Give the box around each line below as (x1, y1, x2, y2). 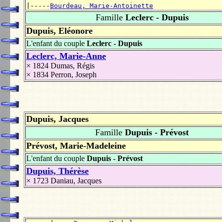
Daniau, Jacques (51, 176, 102, 185)
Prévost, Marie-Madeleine (26, 140, 126, 151)
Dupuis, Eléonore (26, 26, 93, 36)
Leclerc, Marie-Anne (26, 51, 106, 61)
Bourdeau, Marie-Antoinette (50, 2, 153, 10)
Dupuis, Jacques (26, 113, 89, 124)
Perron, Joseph (51, 70, 97, 79)
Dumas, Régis (51, 61, 95, 70)
